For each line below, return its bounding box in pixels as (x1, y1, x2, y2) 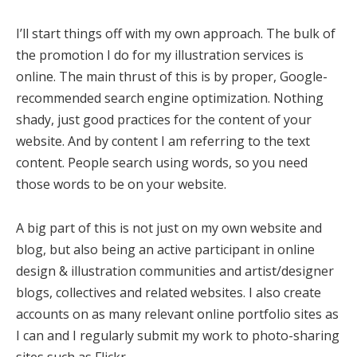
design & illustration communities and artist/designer (16, 262, 334, 280)
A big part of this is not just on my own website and (16, 219, 322, 237)
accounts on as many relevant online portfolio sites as (16, 305, 339, 324)
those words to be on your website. (16, 175, 226, 194)
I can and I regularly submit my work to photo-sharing (16, 327, 339, 345)
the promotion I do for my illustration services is (16, 46, 304, 65)
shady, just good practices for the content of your (16, 111, 312, 129)
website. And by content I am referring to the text (16, 132, 310, 151)
